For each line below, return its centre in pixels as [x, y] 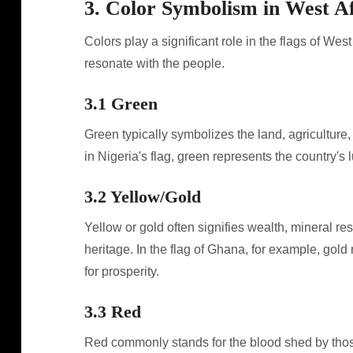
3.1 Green [121, 104]
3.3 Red [112, 312]
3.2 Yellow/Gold [142, 197]
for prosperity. [121, 271]
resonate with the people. [154, 63]
